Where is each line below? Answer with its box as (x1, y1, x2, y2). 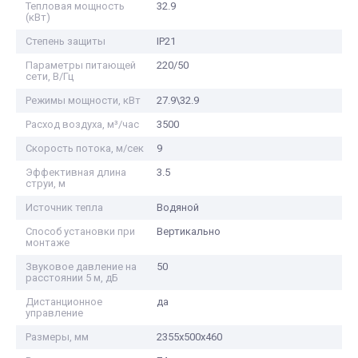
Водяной (156, 201, 199, 213)
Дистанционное (26, 296, 102, 308)
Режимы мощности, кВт (26, 94, 141, 106)
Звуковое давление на (26, 261, 137, 272)
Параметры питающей (26, 59, 136, 71)
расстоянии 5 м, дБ (26, 272, 118, 284)
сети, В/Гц (26, 70, 74, 82)
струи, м (26, 177, 66, 189)
